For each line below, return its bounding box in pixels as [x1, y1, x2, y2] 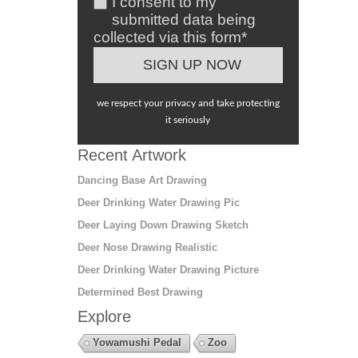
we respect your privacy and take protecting [96, 97, 280, 108]
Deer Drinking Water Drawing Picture [77, 263, 259, 276]
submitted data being [111, 10, 256, 28]
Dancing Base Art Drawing [77, 173, 207, 186]
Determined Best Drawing [77, 285, 203, 298]
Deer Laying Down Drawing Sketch [77, 218, 249, 231]
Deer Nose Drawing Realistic [77, 241, 217, 253]
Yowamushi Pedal [92, 336, 181, 348]
